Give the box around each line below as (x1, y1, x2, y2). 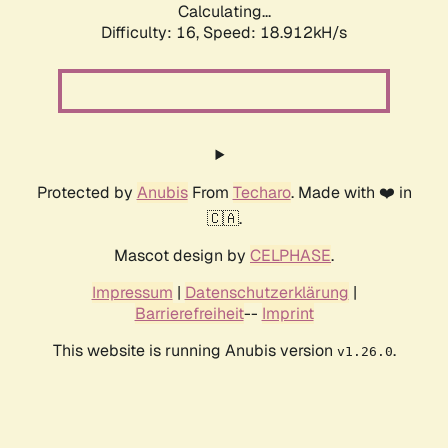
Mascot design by (114, 245, 250, 267)
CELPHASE (250, 245, 331, 267)
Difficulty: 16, (101, 22, 203, 44)
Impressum (91, 282, 173, 304)
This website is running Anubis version (52, 340, 337, 362)
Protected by (36, 182, 137, 204)
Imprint (261, 303, 314, 325)
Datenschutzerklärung (184, 282, 349, 304)
